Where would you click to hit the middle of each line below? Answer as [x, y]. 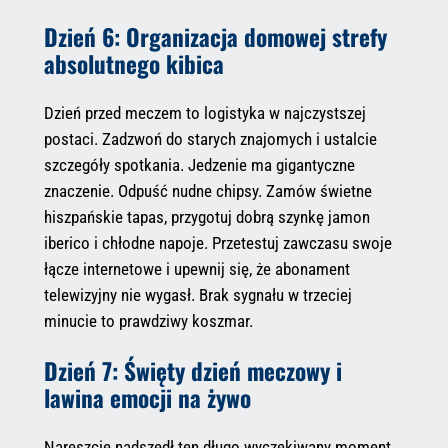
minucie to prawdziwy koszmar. [148, 321]
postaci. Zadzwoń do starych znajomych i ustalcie [210, 139]
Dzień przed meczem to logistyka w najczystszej [204, 113]
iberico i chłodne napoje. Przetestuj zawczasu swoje [217, 243]
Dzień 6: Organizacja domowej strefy [215, 36]
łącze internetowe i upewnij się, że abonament [196, 269]
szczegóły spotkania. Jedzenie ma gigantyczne [199, 165]
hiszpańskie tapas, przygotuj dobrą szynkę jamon [206, 217]
